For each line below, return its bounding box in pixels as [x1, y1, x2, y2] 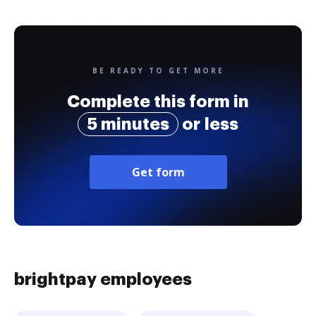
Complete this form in [67, 93, 249, 110]
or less [178, 116, 238, 133]
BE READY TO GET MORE [92, 66, 224, 75]
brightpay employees [14, 271, 192, 288]
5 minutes [87, 116, 169, 133]
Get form [131, 164, 185, 180]
